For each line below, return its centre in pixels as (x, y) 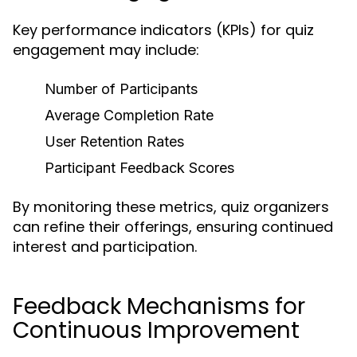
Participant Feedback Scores (139, 168)
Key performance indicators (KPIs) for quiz (163, 30)
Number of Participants (121, 89)
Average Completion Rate (129, 115)
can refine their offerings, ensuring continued (173, 227)
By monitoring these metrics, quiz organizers (171, 207)
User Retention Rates (114, 141)
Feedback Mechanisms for (159, 306)
